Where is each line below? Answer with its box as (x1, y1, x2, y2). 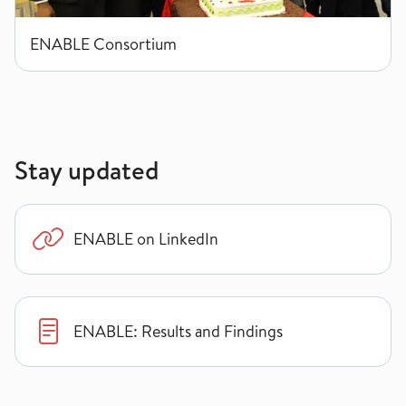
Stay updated (14, 151, 159, 188)
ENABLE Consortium (30, 32, 177, 55)
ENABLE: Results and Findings (73, 320, 283, 343)
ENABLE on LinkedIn (73, 227, 218, 251)
